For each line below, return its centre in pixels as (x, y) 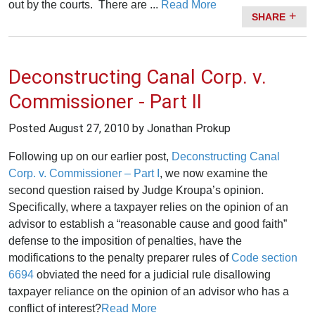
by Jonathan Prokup (180, 128)
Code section (264, 257)
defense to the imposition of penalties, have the (125, 240)
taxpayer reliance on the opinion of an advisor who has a (149, 291)
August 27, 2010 (89, 128)
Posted (28, 128)
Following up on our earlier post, (90, 156)
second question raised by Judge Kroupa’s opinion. (137, 190)
